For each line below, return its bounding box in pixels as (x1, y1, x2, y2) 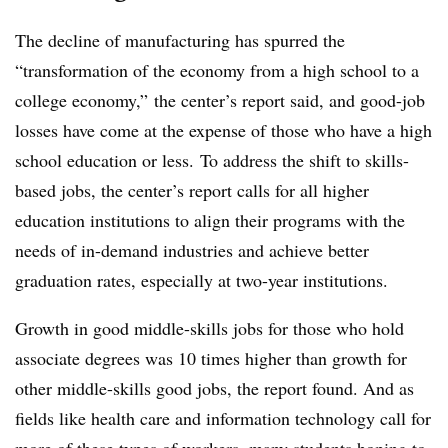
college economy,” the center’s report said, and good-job (15, 87, 425, 112)
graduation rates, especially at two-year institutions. (15, 267, 388, 292)
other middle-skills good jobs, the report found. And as (15, 375, 414, 400)
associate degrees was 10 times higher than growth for (15, 345, 407, 370)
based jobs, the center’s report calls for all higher (15, 177, 369, 202)
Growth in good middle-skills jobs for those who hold (15, 315, 404, 340)
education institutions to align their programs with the (15, 207, 405, 232)
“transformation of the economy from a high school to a (15, 57, 419, 82)
